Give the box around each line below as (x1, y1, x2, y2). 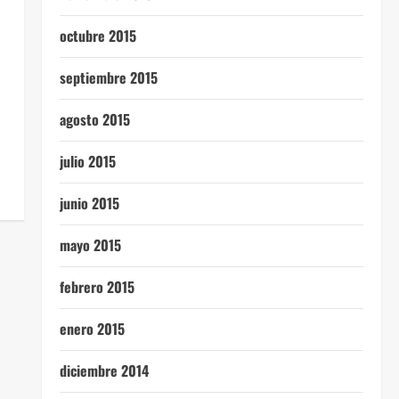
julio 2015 (59, 151, 116, 172)
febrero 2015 (59, 276, 134, 297)
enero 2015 (59, 318, 125, 339)
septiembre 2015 (59, 67, 158, 88)
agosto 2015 (59, 109, 130, 130)
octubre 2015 (59, 25, 136, 46)
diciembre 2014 (59, 360, 149, 381)
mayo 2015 (59, 234, 121, 256)
